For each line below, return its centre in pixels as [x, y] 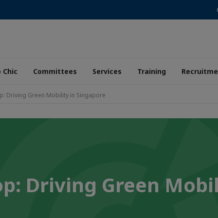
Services [107, 71]
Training [152, 71]
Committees [55, 71]
